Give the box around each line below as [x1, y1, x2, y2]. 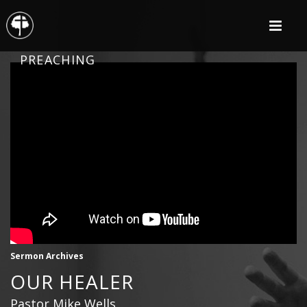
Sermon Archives [10, 250, 84, 262]
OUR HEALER [10, 269, 134, 295]
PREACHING [19, 51, 96, 68]
